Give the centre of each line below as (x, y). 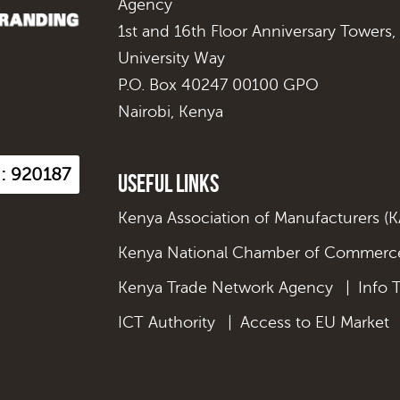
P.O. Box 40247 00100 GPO (218, 85)
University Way (171, 58)
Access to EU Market (315, 323)
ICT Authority (167, 323)
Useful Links (168, 184)
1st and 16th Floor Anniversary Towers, (257, 32)
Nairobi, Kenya (171, 112)
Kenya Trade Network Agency (225, 288)
